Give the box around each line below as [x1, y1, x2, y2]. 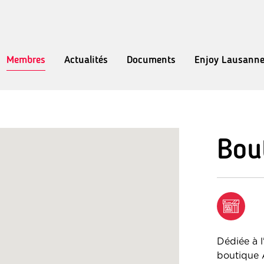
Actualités [64, 53, 108, 66]
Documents [127, 53, 176, 66]
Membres [6, 53, 45, 66]
